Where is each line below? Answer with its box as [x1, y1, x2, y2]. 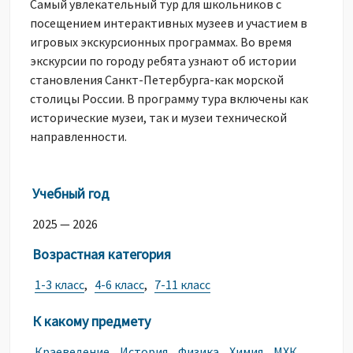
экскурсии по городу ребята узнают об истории [30, 53, 296, 69]
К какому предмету [32, 312, 150, 330]
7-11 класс [154, 277, 210, 292]
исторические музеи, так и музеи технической [30, 110, 287, 125]
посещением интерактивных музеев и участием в [30, 15, 307, 31]
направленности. [30, 128, 127, 144]
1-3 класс [35, 277, 84, 292]
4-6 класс [95, 277, 144, 292]
